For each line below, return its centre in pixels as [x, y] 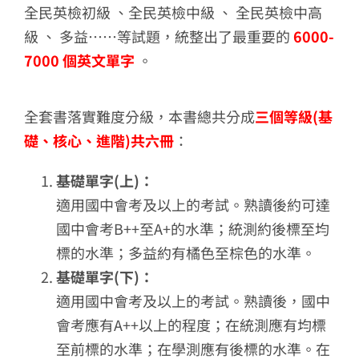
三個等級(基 [293, 116]
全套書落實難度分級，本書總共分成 [139, 116]
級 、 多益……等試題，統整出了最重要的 [158, 36]
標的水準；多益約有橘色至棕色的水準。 [186, 252]
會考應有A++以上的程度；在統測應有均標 [191, 324]
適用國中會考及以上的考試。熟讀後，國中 [193, 300]
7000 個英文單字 [79, 60]
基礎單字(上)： [105, 180]
